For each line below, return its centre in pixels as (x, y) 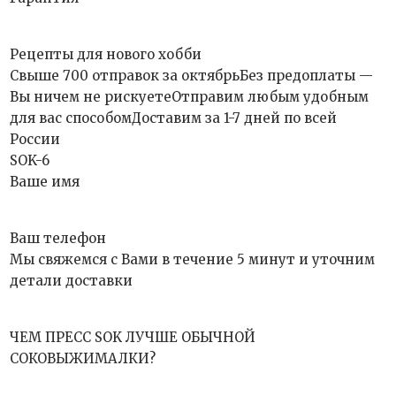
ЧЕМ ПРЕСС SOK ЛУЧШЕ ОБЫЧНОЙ (133, 337)
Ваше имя (45, 182)
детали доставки (72, 281)
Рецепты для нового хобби (106, 54)
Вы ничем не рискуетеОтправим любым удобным (190, 97)
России (35, 139)
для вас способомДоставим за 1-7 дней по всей (174, 118)
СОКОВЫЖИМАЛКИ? (83, 358)
